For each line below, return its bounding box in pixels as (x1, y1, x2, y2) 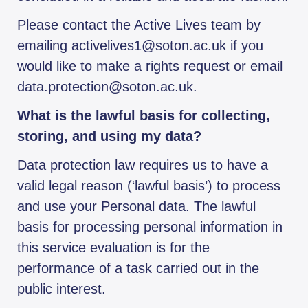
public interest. (17, 281, 106, 297)
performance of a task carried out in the (17, 261, 259, 276)
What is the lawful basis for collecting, (17, 108, 270, 124)
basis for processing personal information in (17, 219, 283, 235)
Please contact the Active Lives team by (17, 17, 261, 33)
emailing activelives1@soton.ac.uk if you (17, 38, 263, 54)
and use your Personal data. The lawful (17, 199, 256, 214)
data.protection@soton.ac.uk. (17, 79, 197, 95)
